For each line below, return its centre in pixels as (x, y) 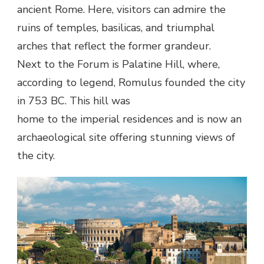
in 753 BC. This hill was (74, 100)
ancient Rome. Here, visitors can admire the (121, 9)
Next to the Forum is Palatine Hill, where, (118, 64)
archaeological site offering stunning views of (126, 137)
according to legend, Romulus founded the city (131, 82)
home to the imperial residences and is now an (129, 119)
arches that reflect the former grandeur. (114, 46)
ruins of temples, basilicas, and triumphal (116, 27)
